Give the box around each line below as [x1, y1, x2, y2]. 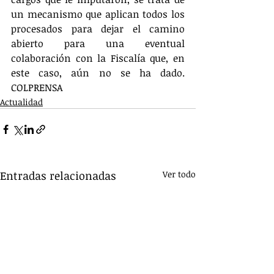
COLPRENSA [11, 81, 63, 94]
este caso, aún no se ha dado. [11, 66, 185, 80]
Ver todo [163, 168, 196, 180]
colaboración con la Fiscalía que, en [11, 51, 185, 65]
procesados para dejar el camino [11, 22, 185, 35]
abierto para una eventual [11, 37, 185, 50]
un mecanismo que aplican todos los [11, 7, 185, 21]
